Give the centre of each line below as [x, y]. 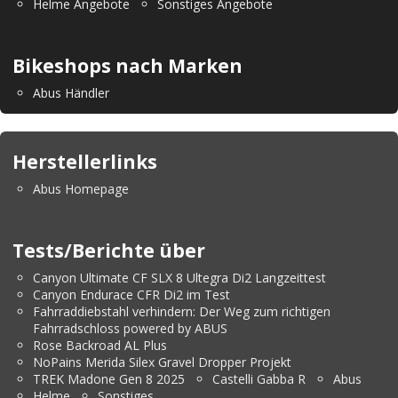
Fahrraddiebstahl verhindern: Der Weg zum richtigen [182, 311]
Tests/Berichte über [109, 250]
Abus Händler [71, 92]
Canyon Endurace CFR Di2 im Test [131, 294]
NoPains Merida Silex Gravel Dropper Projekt [162, 362]
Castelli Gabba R [259, 378]
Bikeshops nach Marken [127, 65]
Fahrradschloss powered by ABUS [130, 328]
